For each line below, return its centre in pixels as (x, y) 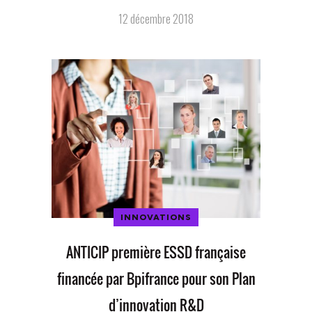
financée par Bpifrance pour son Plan (156, 278)
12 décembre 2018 (156, 18)
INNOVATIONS (156, 217)
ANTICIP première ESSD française (156, 252)
